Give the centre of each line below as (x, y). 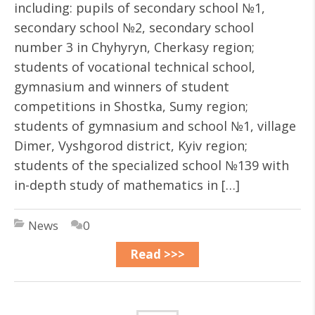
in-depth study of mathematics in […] (127, 185)
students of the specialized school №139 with (152, 165)
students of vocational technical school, (135, 67)
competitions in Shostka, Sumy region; (131, 106)
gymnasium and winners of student (122, 86)
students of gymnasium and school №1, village (155, 126)
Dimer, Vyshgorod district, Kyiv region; (131, 146)
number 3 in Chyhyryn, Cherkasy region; (134, 47)
